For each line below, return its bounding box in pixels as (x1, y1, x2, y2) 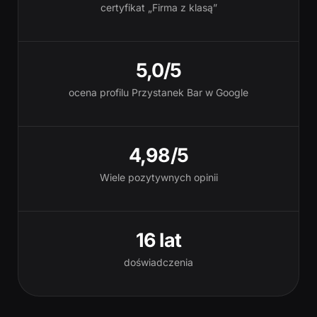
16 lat (136, 229, 181, 252)
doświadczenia (124, 256, 193, 268)
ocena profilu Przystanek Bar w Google (69, 86, 248, 98)
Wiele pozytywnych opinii (99, 171, 218, 183)
